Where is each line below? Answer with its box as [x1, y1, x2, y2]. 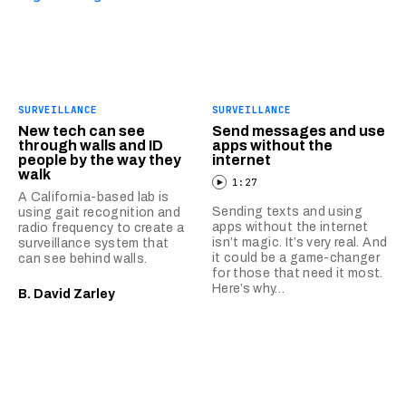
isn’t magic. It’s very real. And [212, 235, 388, 249]
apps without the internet [212, 219, 369, 234]
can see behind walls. [18, 251, 148, 266]
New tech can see [18, 122, 145, 139]
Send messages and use [212, 122, 385, 139]
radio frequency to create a [18, 220, 185, 235]
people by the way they [18, 151, 181, 168]
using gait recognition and [18, 205, 181, 219]
